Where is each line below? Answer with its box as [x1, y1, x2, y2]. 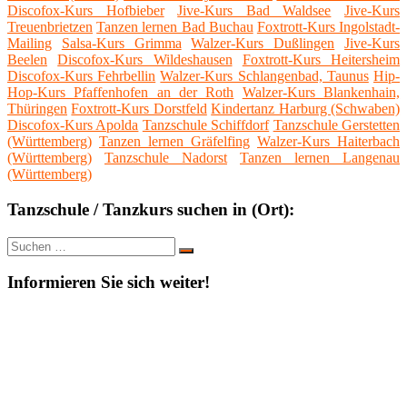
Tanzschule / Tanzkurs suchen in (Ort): [7, 199, 294, 219]
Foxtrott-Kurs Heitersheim [242, 52, 400, 68]
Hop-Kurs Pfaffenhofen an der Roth [7, 84, 234, 101]
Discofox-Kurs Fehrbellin [7, 68, 156, 84]
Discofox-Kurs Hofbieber [7, 3, 164, 19]
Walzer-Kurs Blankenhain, [242, 84, 401, 101]
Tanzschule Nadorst [104, 150, 227, 166]
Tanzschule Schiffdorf [142, 117, 270, 134]
